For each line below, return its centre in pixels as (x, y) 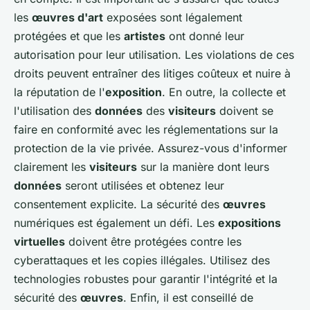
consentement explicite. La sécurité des (118, 204)
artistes (145, 36)
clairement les (52, 166)
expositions (249, 222)
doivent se (245, 110)
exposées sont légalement (173, 17)
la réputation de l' (60, 92)
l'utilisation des (54, 110)
